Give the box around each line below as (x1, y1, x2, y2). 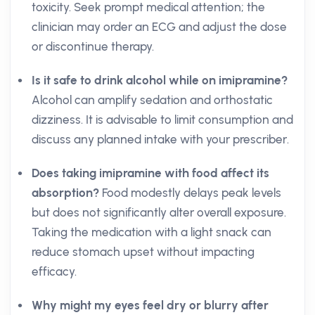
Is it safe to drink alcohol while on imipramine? (32, 73, 288, 87)
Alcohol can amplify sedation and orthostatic (32, 93, 273, 107)
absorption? (32, 186, 99, 200)
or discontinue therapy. (32, 39, 154, 53)
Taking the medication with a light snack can (32, 225, 271, 239)
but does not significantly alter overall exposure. (32, 205, 286, 219)
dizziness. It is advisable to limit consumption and (32, 112, 293, 127)
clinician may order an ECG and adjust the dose (32, 20, 287, 34)
